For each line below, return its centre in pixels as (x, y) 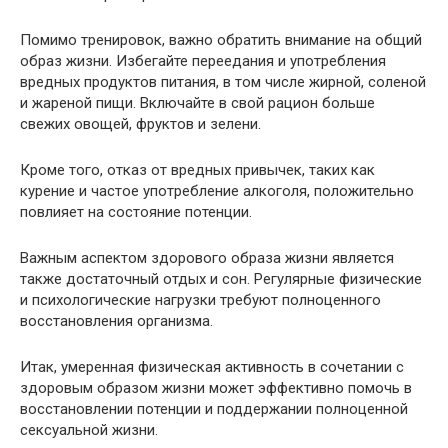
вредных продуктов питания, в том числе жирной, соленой (223, 82)
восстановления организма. (116, 321)
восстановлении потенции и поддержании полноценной (214, 409)
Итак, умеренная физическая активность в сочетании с (212, 367)
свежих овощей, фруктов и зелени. (140, 124)
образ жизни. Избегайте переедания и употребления (203, 61)
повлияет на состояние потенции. (136, 212)
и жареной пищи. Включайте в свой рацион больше (197, 103)
